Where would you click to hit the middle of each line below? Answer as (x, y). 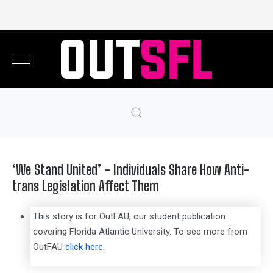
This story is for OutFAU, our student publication (129, 217)
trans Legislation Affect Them (86, 186)
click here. (85, 247)
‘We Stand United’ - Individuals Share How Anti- (131, 170)
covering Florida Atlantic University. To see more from (140, 232)
